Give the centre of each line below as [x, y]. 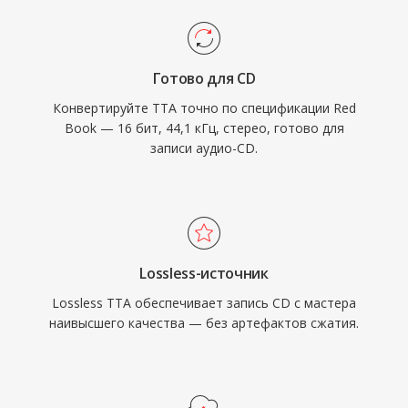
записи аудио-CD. [204, 148]
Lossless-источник [204, 273]
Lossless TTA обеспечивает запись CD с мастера [204, 303]
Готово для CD [204, 78]
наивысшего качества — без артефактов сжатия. [204, 323]
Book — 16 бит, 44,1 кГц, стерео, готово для [204, 128]
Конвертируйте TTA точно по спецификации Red [204, 108]
